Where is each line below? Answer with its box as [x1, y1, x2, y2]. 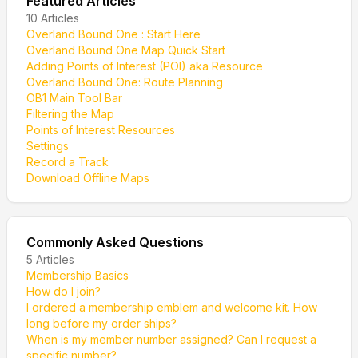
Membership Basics [26, 268, 129, 282]
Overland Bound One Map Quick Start [26, 43, 225, 57]
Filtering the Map [26, 107, 114, 121]
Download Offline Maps [26, 171, 149, 185]
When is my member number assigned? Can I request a [26, 332, 316, 346]
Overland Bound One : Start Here [26, 27, 201, 41]
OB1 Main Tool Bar [26, 91, 122, 105]
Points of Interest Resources [26, 123, 175, 137]
